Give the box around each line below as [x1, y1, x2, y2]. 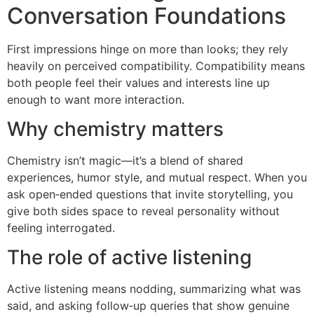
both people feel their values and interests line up [7, 75, 270, 90]
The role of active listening [7, 245, 252, 270]
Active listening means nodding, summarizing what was [7, 282, 301, 296]
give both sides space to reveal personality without [7, 203, 280, 218]
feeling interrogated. [7, 220, 115, 235]
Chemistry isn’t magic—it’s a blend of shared [7, 153, 243, 168]
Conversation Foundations [7, 1, 286, 29]
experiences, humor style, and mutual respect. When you [7, 170, 307, 184]
